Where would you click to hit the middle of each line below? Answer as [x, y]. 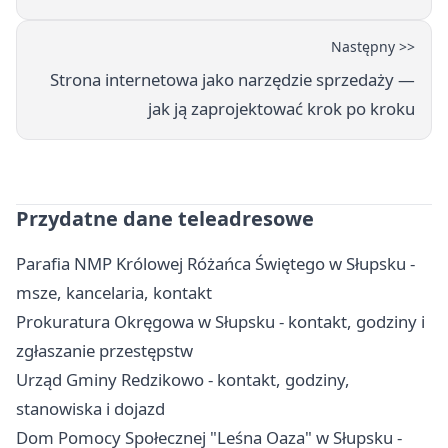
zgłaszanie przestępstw [104, 351]
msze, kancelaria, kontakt [114, 293]
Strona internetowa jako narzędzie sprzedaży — [232, 80]
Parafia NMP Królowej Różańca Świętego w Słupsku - [215, 264]
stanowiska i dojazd [90, 409]
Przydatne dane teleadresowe [165, 219]
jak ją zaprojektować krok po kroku [281, 109]
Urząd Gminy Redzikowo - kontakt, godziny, [183, 380]
